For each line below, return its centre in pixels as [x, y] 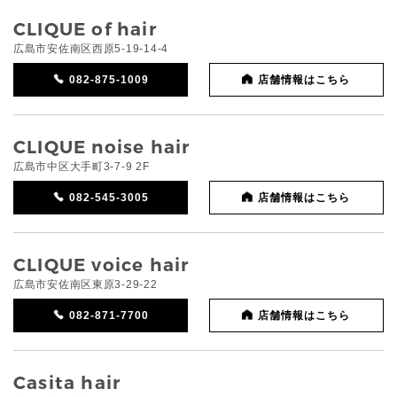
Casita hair [67, 383]
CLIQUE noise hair [102, 147]
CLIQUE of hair [85, 29]
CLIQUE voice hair [101, 265]
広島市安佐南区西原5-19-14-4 [91, 49]
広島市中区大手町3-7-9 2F [82, 167]
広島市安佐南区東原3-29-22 [86, 284]
